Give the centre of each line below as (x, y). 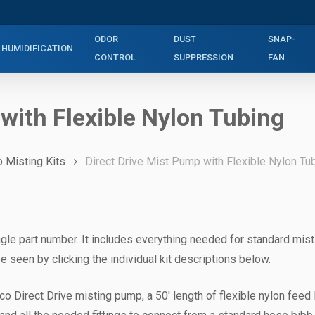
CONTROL (115, 57)
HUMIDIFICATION (38, 48)
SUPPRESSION (203, 57)
